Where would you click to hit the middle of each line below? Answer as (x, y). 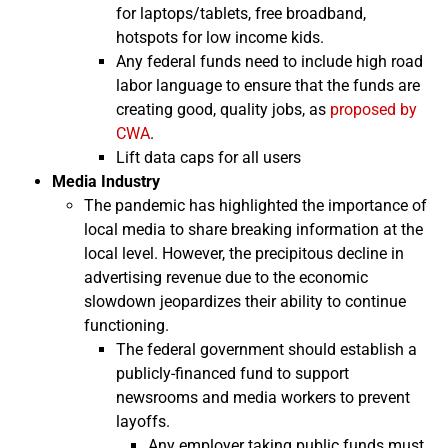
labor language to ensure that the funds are (268, 85)
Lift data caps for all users (208, 157)
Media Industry (106, 181)
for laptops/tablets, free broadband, (241, 13)
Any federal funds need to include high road (269, 61)
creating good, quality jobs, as (223, 109)
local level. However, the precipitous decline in (244, 253)
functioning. (126, 325)
